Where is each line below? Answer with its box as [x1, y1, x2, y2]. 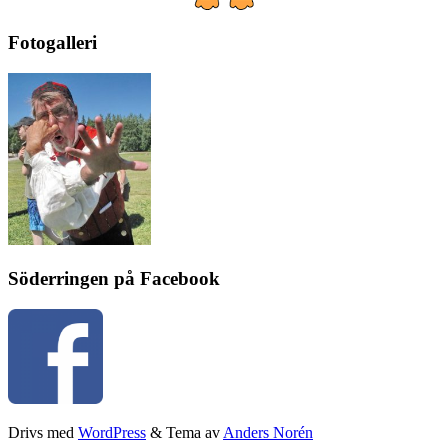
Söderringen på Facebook [8, 267, 220, 289]
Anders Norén [223, 423, 313, 441]
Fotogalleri [8, 32, 97, 54]
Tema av [166, 423, 223, 441]
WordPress [78, 423, 146, 441]
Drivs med [8, 423, 78, 441]
